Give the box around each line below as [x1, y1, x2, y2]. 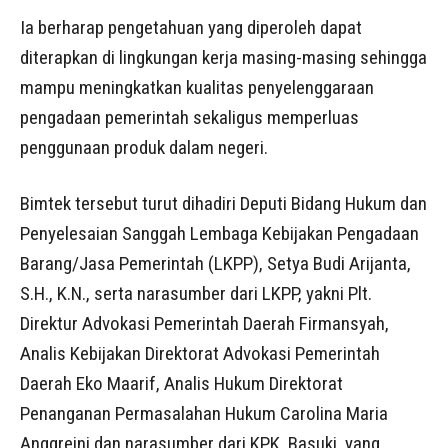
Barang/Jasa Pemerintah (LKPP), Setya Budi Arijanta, [20, 252, 411, 276]
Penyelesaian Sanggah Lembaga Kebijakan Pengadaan [20, 222, 419, 246]
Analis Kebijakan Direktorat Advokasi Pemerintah [20, 342, 380, 366]
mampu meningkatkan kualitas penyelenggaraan [20, 76, 374, 100]
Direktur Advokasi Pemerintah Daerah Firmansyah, [20, 312, 389, 336]
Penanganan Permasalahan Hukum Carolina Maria [20, 402, 388, 426]
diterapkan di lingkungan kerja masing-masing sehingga [20, 46, 427, 70]
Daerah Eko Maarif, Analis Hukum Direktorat [20, 372, 343, 396]
